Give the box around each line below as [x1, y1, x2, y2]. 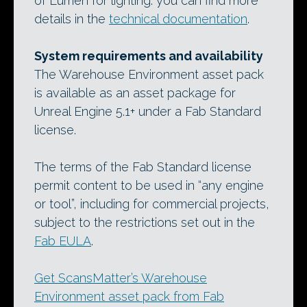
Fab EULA [34, 233, 91, 248]
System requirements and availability [34, 48, 263, 63]
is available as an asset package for [34, 85, 236, 100]
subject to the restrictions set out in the [34, 214, 255, 230]
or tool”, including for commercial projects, [34, 196, 269, 211]
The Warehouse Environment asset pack [34, 66, 264, 82]
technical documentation [109, 11, 247, 26]
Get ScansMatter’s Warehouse [34, 270, 207, 285]
